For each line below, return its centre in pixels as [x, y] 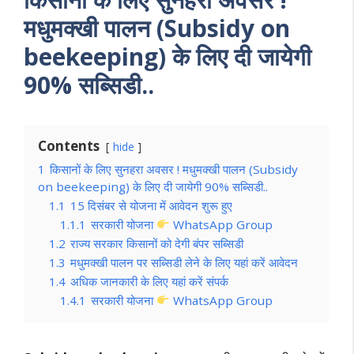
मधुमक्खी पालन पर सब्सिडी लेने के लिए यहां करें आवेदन [184, 262]
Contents [69, 145]
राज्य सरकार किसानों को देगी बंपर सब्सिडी [157, 243]
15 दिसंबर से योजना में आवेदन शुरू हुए [151, 205]
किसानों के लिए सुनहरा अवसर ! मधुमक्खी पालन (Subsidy [174, 169]
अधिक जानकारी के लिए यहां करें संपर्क [149, 281]
